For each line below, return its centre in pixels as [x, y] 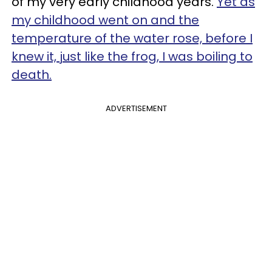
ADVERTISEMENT [136, 108]
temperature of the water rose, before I [132, 38]
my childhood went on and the [105, 20]
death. [32, 74]
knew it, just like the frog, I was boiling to [132, 56]
